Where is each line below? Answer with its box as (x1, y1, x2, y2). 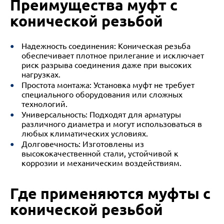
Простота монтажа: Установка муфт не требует (21, 80, 194, 89)
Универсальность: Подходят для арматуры (21, 110, 181, 119)
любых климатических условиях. (21, 129, 148, 138)
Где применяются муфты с (10, 185, 210, 202)
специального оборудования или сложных (21, 90, 182, 99)
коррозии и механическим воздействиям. (21, 158, 181, 167)
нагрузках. (21, 70, 60, 79)
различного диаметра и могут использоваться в (21, 119, 202, 128)
